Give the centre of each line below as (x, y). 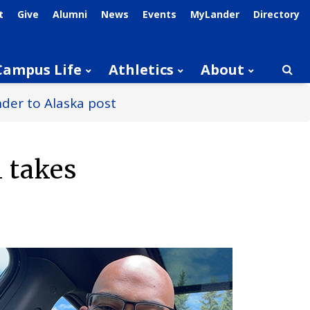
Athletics (141, 70)
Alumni (70, 14)
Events (159, 14)
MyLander (215, 14)
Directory (276, 14)
